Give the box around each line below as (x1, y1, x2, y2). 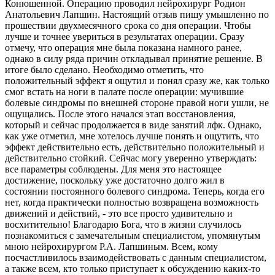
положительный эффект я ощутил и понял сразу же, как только (5, 76, 269, 87)
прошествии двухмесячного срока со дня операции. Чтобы (5, 20, 251, 31)
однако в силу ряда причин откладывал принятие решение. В (5, 53, 263, 64)
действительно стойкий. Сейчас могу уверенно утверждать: (5, 153, 257, 164)
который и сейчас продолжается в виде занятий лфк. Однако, (5, 120, 261, 131)
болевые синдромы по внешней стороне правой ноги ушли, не (5, 98, 269, 109)
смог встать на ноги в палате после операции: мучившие (5, 87, 244, 98)
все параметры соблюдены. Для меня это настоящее (5, 164, 222, 175)
